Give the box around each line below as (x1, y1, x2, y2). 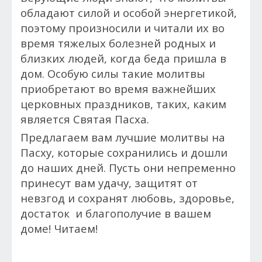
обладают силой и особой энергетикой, (20, 5, 237, 20)
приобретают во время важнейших (20, 81, 216, 96)
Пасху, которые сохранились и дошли (20, 144, 227, 160)
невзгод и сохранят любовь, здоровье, (20, 190, 235, 205)
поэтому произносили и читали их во (20, 20, 225, 35)
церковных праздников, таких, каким (20, 96, 226, 111)
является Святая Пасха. (20, 111, 149, 126)
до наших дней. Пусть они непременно (20, 160, 236, 175)
